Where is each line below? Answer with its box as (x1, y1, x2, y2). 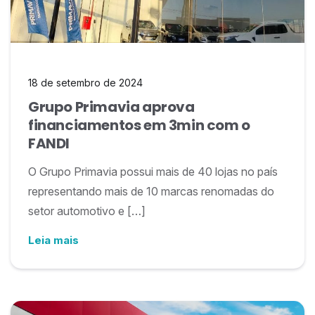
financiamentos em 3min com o (28, 115, 250, 135)
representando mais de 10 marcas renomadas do (28, 184, 274, 198)
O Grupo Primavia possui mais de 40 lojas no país (28, 165, 278, 179)
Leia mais (28, 233, 79, 247)
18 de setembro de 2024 (28, 77, 143, 89)
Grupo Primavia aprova (28, 97, 195, 117)
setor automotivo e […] (28, 204, 146, 218)
